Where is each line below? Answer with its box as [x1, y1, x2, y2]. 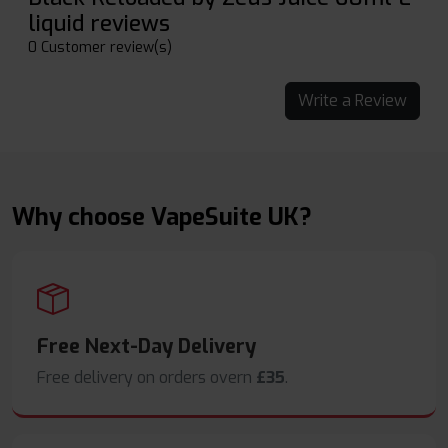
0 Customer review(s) [28, 38, 172, 58]
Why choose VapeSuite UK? [12, 201, 312, 234]
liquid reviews [28, 9, 170, 39]
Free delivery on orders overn [37, 367, 256, 389]
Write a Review [355, 90, 407, 112]
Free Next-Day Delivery [37, 333, 256, 361]
